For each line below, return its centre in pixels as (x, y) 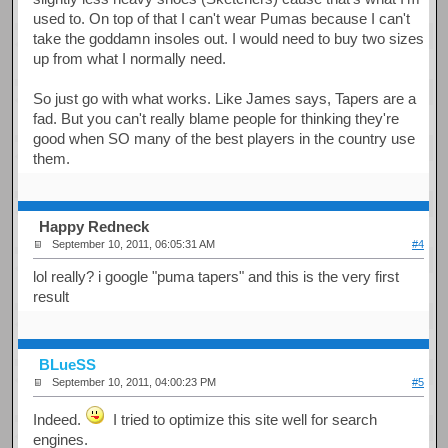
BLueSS (68, 365)
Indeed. (59, 419)
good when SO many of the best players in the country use (224, 138)
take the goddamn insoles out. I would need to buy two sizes (229, 38)
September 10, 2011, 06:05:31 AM (134, 244)
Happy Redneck (94, 227)
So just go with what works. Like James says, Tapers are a (225, 98)
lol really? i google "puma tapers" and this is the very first (216, 276)
